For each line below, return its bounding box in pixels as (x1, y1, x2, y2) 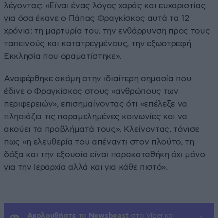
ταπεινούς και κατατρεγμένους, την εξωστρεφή (4, 39, 191, 48)
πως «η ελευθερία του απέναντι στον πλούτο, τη (4, 137, 194, 146)
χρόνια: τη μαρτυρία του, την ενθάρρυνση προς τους (4, 26, 210, 35)
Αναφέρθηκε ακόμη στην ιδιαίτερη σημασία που (4, 74, 192, 83)
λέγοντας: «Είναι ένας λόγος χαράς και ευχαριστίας (4, 1, 206, 10)
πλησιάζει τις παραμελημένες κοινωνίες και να (4, 112, 188, 121)
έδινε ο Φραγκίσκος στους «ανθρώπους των (4, 87, 179, 95)
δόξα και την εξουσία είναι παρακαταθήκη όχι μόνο (4, 150, 205, 159)
